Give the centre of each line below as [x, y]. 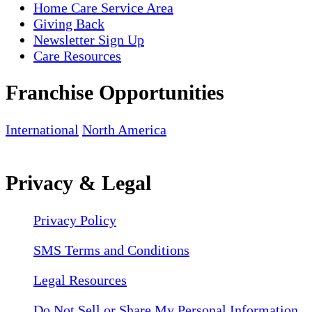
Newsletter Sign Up [89, 39]
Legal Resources [80, 280]
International [42, 130]
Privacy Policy [75, 220]
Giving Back [69, 23]
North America [124, 130]
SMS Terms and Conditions [111, 250]
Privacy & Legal [78, 183]
